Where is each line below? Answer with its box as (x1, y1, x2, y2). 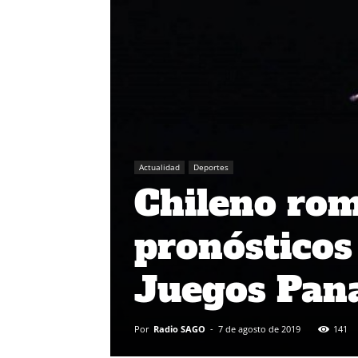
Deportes (193, 161, 229, 173)
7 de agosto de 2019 (218, 323, 300, 336)
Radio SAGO (153, 323, 205, 336)
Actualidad (139, 161, 180, 173)
